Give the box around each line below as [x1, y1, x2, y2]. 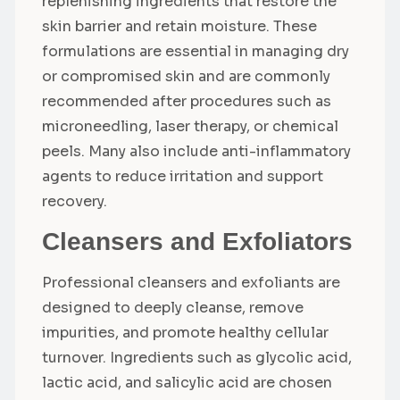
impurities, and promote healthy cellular [42, 323, 329, 343]
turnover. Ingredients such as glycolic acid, [42, 348, 352, 368]
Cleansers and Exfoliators [42, 228, 353, 256]
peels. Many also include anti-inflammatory [42, 141, 351, 161]
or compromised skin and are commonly [42, 66, 330, 86]
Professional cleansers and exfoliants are [42, 273, 340, 293]
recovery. [42, 191, 107, 211]
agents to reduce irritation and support [42, 166, 323, 186]
